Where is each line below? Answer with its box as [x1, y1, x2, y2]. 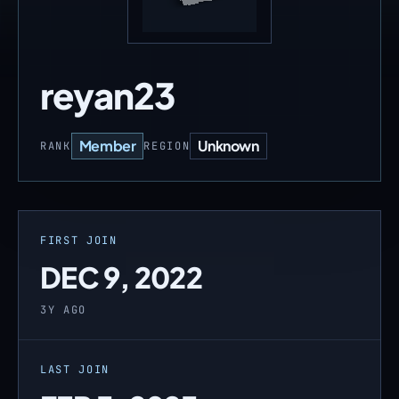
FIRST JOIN [40, 233, 118, 248]
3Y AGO [40, 303, 87, 317]
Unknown [198, 136, 259, 155]
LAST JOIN [40, 362, 110, 377]
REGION [143, 139, 191, 153]
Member [78, 136, 136, 155]
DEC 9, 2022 [40, 259, 202, 295]
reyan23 [40, 72, 175, 118]
